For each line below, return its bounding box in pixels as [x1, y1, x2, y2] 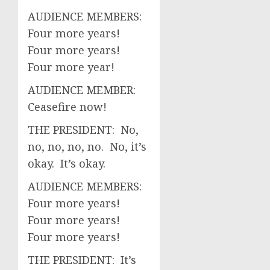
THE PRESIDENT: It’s [28, 253, 136, 267]
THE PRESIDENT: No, [28, 122, 139, 137]
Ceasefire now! [28, 99, 107, 114]
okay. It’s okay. [28, 156, 108, 171]
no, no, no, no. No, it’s [28, 139, 146, 154]
